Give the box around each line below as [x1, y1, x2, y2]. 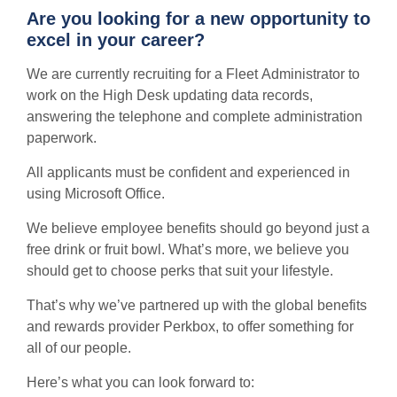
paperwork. [27, 129, 97, 145]
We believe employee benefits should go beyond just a [27, 220, 370, 236]
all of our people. [27, 339, 131, 355]
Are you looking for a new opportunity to [27, 8, 370, 28]
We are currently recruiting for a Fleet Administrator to [27, 66, 360, 82]
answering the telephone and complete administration [27, 108, 362, 124]
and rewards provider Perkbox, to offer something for [27, 318, 354, 334]
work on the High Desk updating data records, [27, 87, 313, 103]
